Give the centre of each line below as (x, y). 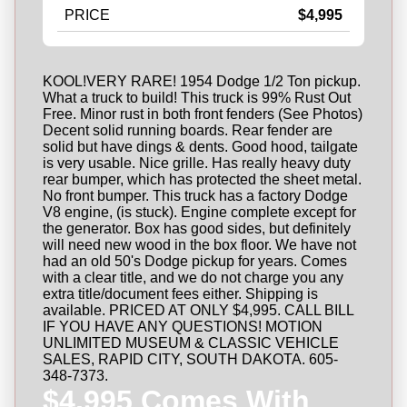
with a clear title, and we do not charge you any (193, 278)
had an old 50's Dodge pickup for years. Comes (194, 261)
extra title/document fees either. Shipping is (180, 294)
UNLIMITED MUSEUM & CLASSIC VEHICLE (190, 343)
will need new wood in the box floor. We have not (199, 245)
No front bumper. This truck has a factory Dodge (195, 196)
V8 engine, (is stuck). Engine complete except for (199, 212)
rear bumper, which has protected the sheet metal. (202, 179)
